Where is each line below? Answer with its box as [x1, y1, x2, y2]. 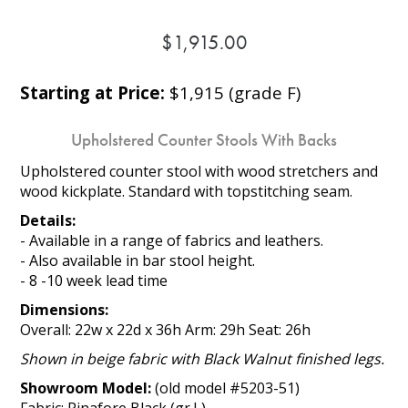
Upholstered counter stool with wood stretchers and [20, 160, 379, 181]
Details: [20, 209, 76, 230]
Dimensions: [20, 299, 109, 320]
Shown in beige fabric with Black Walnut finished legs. [20, 348, 385, 369]
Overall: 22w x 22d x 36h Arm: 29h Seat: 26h [20, 319, 311, 340]
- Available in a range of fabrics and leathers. [20, 229, 324, 250]
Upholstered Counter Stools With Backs [71, 128, 337, 151]
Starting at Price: [20, 80, 166, 104]
